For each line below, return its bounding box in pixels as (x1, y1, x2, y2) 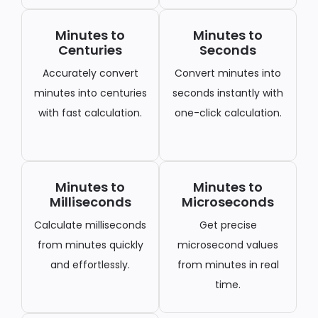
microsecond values (177, 238, 278, 252)
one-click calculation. (174, 106, 282, 120)
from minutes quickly (37, 238, 143, 252)
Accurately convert (42, 66, 138, 80)
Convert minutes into (175, 66, 281, 80)
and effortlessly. (50, 258, 130, 272)
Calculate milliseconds (34, 218, 146, 232)
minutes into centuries (33, 86, 147, 100)
